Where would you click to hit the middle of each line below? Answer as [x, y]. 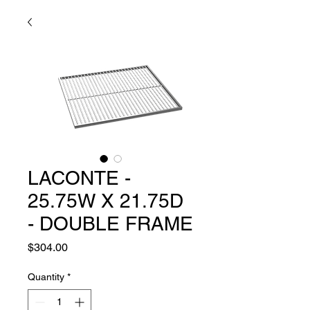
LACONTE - [79, 178]
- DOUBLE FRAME [110, 224]
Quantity [46, 277]
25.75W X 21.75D [106, 201]
